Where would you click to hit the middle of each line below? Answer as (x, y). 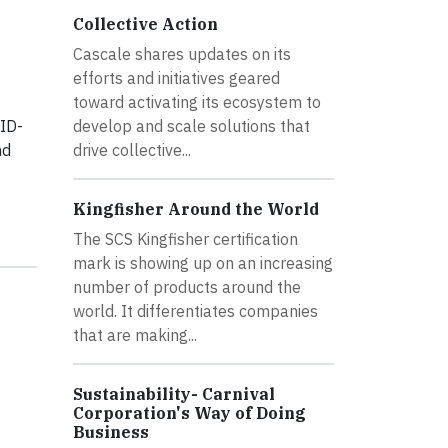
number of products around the (187, 286)
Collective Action (145, 23)
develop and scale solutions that (191, 125)
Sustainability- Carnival (174, 393)
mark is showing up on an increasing (203, 262)
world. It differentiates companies (195, 310)
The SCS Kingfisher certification (185, 238)
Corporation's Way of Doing (189, 412)
